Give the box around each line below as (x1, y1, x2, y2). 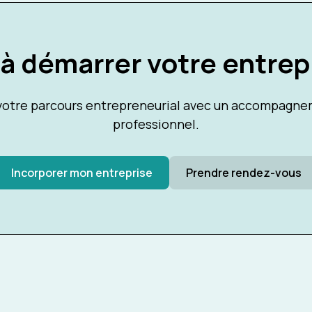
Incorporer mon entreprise (10, 164, 153, 180)
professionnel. (113, 115, 199, 132)
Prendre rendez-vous (185, 164, 302, 180)
